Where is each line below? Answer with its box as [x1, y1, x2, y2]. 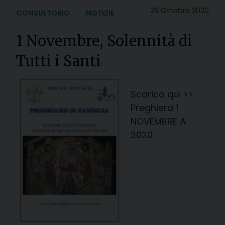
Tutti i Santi [16, 52, 101, 70]
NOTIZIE [86, 8, 115, 18]
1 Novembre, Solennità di [16, 32, 192, 50]
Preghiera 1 [131, 101, 178, 114]
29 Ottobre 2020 [150, 5, 209, 16]
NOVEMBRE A [131, 115, 186, 128]
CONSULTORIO [16, 8, 70, 18]
